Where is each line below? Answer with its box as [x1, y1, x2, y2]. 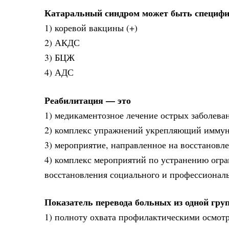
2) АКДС [44, 36, 80, 49]
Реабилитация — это [44, 93, 131, 107]
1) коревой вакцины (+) [44, 21, 138, 34]
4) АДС [44, 66, 74, 79]
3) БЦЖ [44, 51, 75, 64]
